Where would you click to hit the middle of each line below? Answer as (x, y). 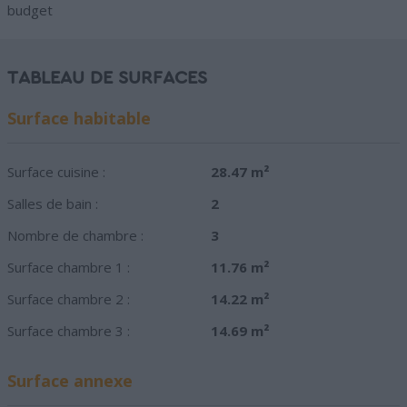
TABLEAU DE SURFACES (107, 79)
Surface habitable (79, 119)
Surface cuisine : (56, 172)
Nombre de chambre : (75, 236)
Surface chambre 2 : (69, 299)
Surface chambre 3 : (69, 331)
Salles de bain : (53, 204)
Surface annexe (70, 381)
